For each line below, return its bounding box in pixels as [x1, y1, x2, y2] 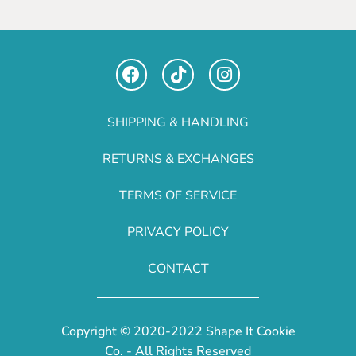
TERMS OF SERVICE [119, 186, 237, 204]
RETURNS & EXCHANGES [102, 149, 254, 168]
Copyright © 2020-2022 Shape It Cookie [60, 322, 296, 340]
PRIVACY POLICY [127, 222, 229, 241]
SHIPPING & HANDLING [107, 113, 249, 131]
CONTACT [147, 259, 209, 277]
